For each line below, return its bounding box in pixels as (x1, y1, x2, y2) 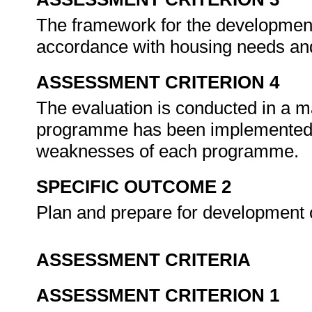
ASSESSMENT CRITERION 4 (36, 72, 279, 93)
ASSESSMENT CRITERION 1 (36, 285, 279, 306)
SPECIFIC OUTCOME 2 (36, 176, 231, 197)
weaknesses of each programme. (36, 141, 304, 162)
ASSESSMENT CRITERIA (36, 249, 251, 270)
